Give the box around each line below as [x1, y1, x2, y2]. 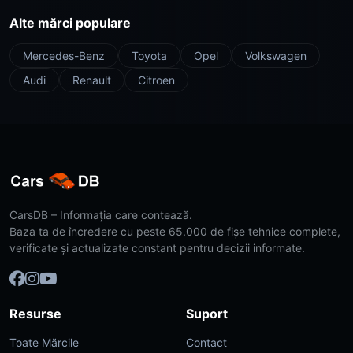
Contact [186, 336, 227, 349]
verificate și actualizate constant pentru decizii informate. [9, 241, 305, 255]
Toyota [132, 48, 167, 62]
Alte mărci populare [9, 14, 131, 31]
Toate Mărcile [9, 336, 79, 349]
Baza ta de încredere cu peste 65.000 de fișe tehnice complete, [9, 225, 340, 238]
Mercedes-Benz [23, 48, 105, 62]
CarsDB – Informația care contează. [9, 208, 192, 221]
